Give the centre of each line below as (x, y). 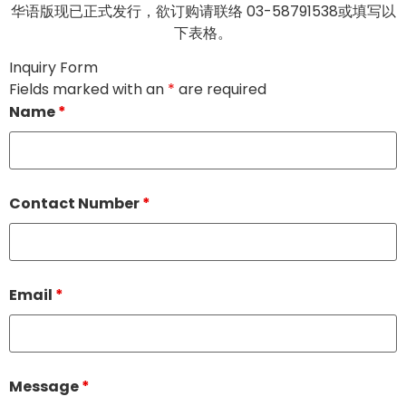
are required (221, 90)
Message (45, 386)
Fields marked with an (88, 90)
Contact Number (76, 203)
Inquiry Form (53, 68)
